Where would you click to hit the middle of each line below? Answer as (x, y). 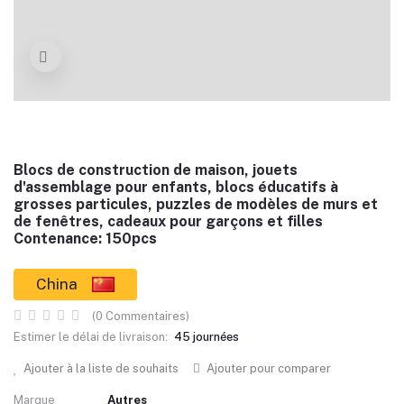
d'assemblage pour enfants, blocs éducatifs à (176, 187)
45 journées (207, 337)
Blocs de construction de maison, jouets (156, 170)
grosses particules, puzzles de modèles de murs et (196, 204)
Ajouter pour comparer (267, 368)
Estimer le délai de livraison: (91, 337)
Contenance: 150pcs (85, 239)
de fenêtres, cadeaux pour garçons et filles (168, 221)
